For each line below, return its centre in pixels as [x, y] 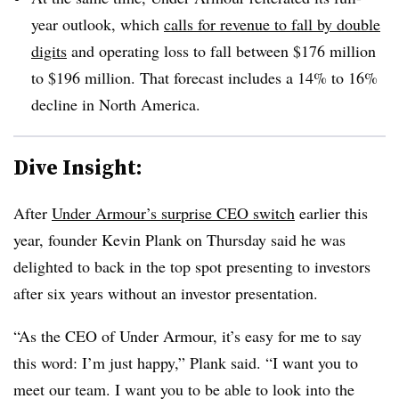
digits [49, 50]
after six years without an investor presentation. [166, 293]
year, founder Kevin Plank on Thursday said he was [179, 239]
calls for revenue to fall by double [272, 24]
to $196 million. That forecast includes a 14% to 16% [204, 77]
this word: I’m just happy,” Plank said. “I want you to [186, 362]
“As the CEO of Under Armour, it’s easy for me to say [187, 335]
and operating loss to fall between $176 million [221, 50]
